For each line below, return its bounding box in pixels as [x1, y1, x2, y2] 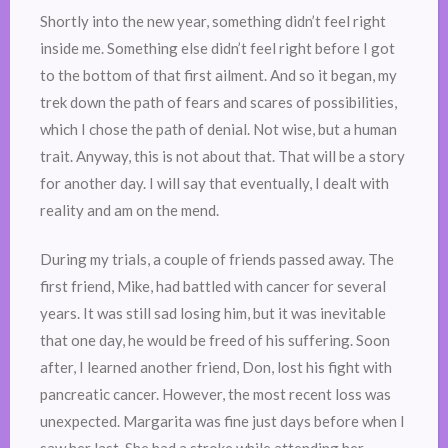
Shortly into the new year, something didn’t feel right [40, 11, 386, 30]
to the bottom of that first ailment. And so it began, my [40, 65, 397, 84]
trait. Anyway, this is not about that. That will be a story [40, 146, 405, 165]
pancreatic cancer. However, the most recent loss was [40, 385, 391, 404]
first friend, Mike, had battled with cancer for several [40, 277, 386, 296]
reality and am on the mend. [40, 200, 219, 219]
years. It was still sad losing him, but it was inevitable [40, 304, 386, 323]
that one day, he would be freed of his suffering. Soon [40, 331, 390, 350]
